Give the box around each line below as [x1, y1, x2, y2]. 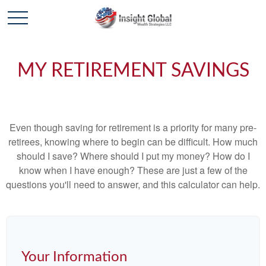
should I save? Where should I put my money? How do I [16, 149, 250, 163]
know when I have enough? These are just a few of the [18, 163, 248, 177]
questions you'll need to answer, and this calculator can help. [6, 178, 260, 191]
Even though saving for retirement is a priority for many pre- [9, 121, 256, 134]
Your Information [21, 250, 127, 264]
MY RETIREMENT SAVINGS [17, 61, 249, 80]
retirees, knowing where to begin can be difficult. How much [8, 135, 258, 148]
